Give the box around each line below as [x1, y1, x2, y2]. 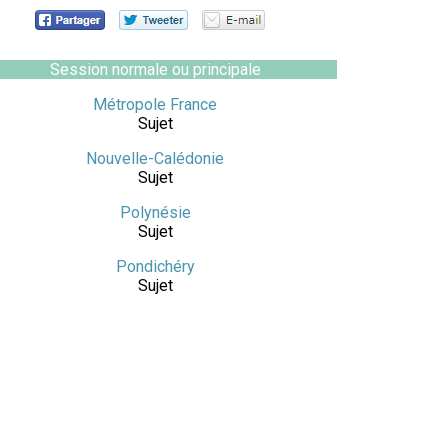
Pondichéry [115, 257, 195, 276]
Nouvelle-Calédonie [86, 149, 224, 168]
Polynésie [119, 203, 191, 222]
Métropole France [93, 95, 217, 114]
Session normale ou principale [49, 60, 261, 79]
